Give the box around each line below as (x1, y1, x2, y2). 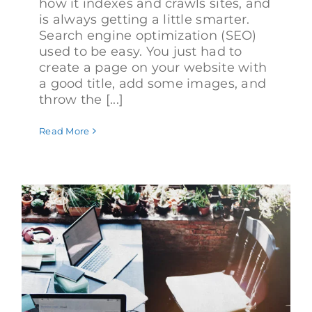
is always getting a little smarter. (39, 12, 250, 28)
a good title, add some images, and (39, 76, 267, 92)
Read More (39, 125, 90, 137)
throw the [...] (39, 92, 124, 108)
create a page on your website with (39, 60, 267, 76)
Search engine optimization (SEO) (39, 28, 257, 44)
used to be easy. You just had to (39, 44, 242, 60)
